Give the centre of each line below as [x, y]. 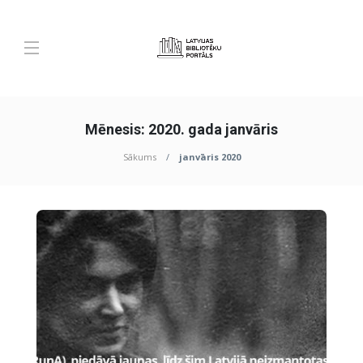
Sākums [139, 157]
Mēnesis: [117, 129]
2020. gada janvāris [213, 129]
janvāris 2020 [209, 157]
